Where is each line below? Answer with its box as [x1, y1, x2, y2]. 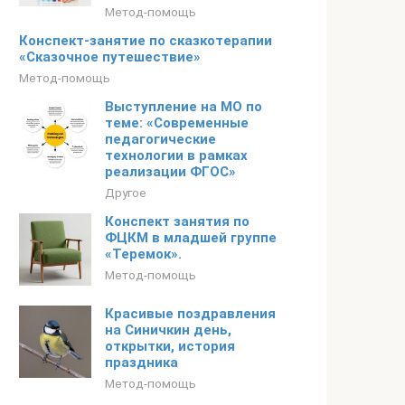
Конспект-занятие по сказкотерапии [19, 33, 272, 49]
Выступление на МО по [105, 99, 262, 115]
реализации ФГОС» [105, 164, 236, 180]
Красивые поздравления [105, 306, 276, 322]
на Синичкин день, [105, 322, 231, 338]
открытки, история [105, 338, 235, 354]
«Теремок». [105, 246, 182, 262]
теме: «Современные [105, 115, 249, 131]
